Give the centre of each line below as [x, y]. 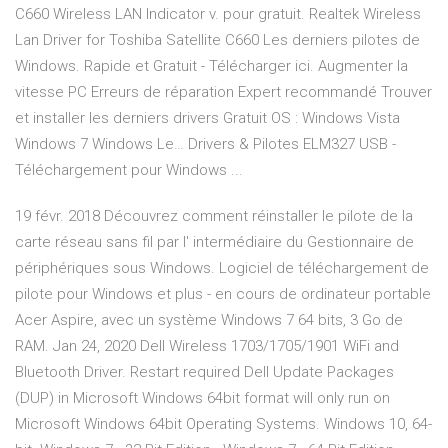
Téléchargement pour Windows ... [129, 170]
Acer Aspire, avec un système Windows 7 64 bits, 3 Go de [209, 320]
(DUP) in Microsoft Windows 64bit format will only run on [202, 398]
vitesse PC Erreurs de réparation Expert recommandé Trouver [223, 92]
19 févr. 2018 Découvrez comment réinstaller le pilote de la [214, 216]
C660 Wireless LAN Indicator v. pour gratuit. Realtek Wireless [218, 14]
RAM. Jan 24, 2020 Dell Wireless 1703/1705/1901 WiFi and [207, 346]
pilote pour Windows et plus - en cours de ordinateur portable [223, 294]
